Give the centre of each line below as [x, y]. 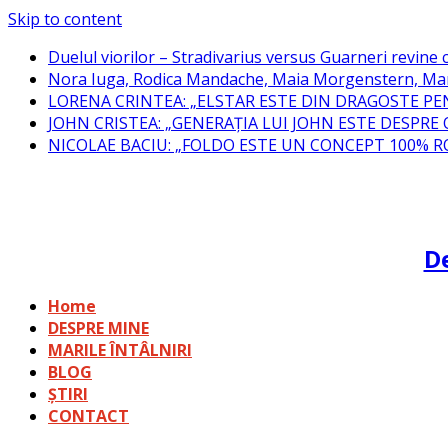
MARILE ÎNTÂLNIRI [120, 349]
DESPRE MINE [98, 327]
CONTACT [88, 415]
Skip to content [65, 19]
